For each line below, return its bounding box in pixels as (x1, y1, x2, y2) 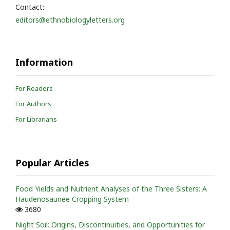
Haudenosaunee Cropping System (15, 194, 129, 204)
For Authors (15, 99, 51, 108)
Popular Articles (15, 156, 89, 169)
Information (15, 55, 73, 68)
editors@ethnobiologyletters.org (15, 14, 125, 25)
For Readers (15, 83, 53, 93)
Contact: (15, 2, 44, 12)
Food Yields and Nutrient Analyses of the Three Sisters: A (15, 183, 207, 194)
